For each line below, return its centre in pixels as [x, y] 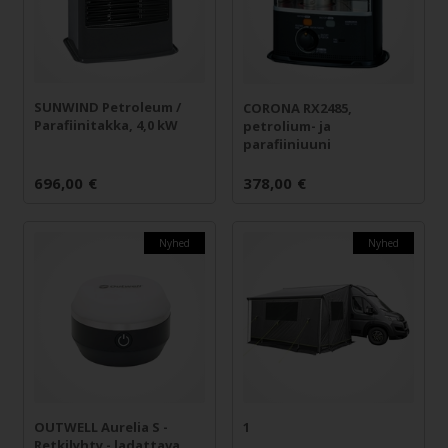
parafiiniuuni [287, 143]
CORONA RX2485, [298, 107]
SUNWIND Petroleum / [107, 107]
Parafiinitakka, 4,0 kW [105, 125]
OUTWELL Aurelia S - [100, 426]
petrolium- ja [287, 125]
